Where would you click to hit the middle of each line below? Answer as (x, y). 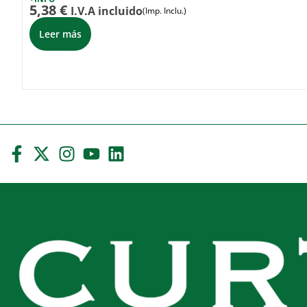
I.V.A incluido (107, 11)
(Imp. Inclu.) (164, 11)
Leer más (60, 34)
